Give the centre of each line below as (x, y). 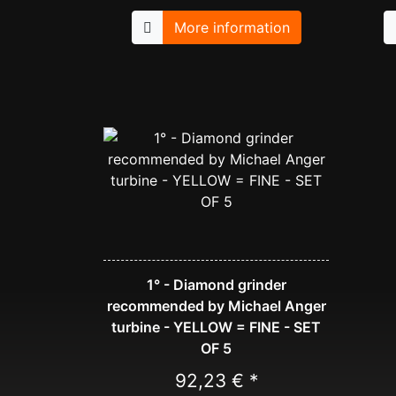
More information (232, 28)
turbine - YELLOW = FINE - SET (216, 327)
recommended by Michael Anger (216, 306)
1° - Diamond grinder (216, 285)
